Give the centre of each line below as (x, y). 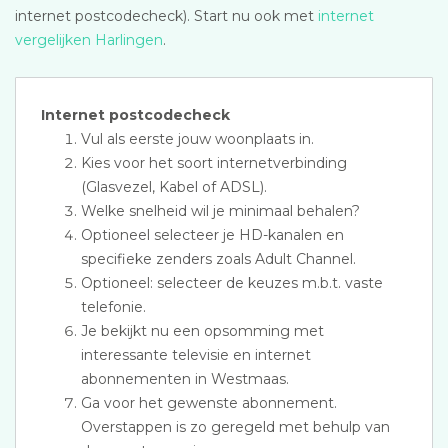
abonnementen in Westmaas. (185, 379)
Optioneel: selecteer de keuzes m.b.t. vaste (232, 283)
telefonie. (113, 307)
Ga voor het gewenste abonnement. (209, 403)
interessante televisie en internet (196, 355)
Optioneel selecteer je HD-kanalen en (212, 235)
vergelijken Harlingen (89, 40)
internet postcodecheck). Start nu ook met (166, 16)
